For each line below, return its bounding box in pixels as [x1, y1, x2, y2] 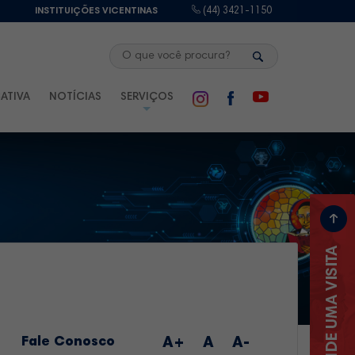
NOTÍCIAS [48, 91, 101, 103]
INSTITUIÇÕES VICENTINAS [34, 6, 158, 16]
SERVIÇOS [120, 91, 174, 103]
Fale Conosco [21, 335, 115, 350]
